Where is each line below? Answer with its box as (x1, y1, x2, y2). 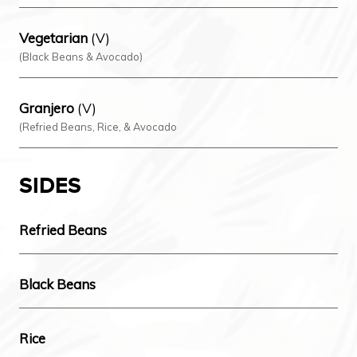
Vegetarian (19, 29, 88, 46)
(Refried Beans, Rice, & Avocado (19, 120, 177, 133)
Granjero (19, 100, 74, 116)
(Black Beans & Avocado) (19, 50, 143, 63)
